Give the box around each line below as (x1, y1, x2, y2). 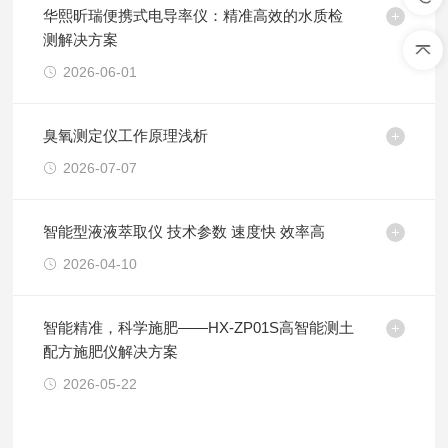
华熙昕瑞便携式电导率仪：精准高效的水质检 (43, 7, 344, 24)
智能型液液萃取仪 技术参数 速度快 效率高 (43, 223, 326, 240)
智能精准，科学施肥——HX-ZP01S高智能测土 (43, 319, 355, 336)
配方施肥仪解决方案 (43, 343, 179, 360)
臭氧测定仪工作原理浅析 (43, 127, 209, 144)
